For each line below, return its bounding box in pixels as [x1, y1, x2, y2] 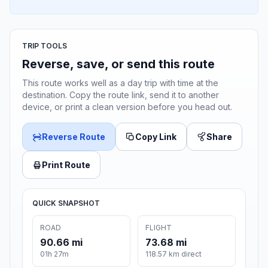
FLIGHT [145, 223, 172, 233]
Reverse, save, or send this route [22, 57, 215, 72]
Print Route [42, 160, 90, 170]
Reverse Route [42, 132, 105, 142]
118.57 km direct [145, 249, 202, 259]
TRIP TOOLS [22, 41, 67, 51]
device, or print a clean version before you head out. [22, 102, 232, 112]
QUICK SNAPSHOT [32, 199, 100, 208]
